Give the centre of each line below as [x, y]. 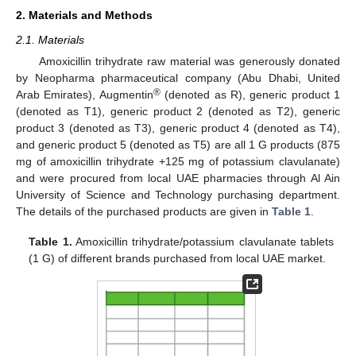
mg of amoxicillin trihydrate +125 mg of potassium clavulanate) [178, 162]
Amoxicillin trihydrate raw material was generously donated [189, 62]
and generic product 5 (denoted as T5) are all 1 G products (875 [178, 145]
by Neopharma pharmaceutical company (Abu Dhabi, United [178, 78]
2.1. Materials [50, 39]
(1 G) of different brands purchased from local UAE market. [178, 259]
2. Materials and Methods [84, 15]
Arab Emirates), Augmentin [85, 95]
